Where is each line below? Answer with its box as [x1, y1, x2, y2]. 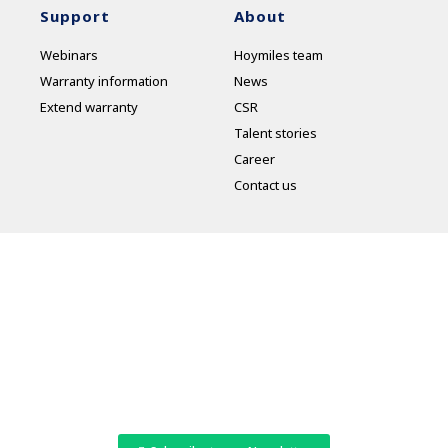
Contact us [234, 175, 297, 194]
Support [40, 5, 110, 26]
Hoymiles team [234, 45, 323, 64]
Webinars [40, 45, 98, 64]
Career [234, 149, 275, 168]
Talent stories [234, 123, 317, 142]
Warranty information [40, 71, 168, 90]
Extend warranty [40, 97, 138, 116]
